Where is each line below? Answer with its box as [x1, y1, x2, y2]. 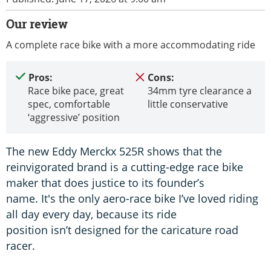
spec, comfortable [28, 97, 110, 111]
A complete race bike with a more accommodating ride [6, 38, 255, 51]
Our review [6, 15, 68, 32]
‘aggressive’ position [28, 110, 120, 124]
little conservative [148, 97, 228, 111]
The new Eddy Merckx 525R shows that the [6, 143, 222, 158]
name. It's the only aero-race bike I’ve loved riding [6, 191, 258, 206]
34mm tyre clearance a [148, 83, 252, 97]
